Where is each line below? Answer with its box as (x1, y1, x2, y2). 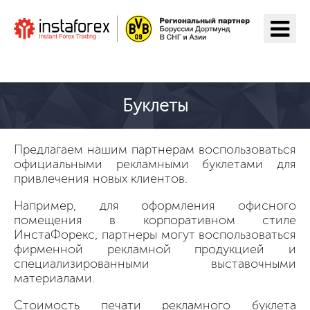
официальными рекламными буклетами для (14, 156, 296, 172)
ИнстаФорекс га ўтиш (38, 53, 170, 69)
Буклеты (122, 94, 188, 116)
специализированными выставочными (14, 255, 296, 271)
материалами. (14, 270, 95, 286)
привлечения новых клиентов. (14, 170, 188, 186)
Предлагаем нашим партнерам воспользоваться (14, 141, 296, 157)
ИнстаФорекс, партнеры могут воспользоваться (14, 226, 296, 242)
